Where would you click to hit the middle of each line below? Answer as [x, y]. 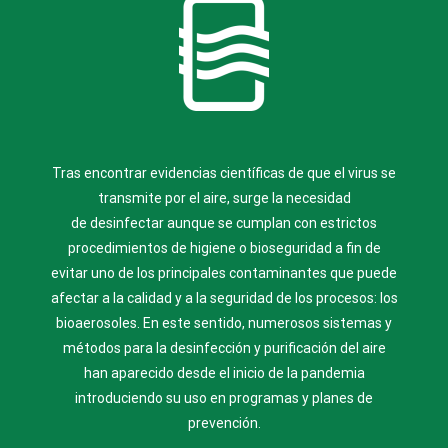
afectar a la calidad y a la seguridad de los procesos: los [224, 298]
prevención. [224, 423]
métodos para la [116, 348]
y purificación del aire [318, 348]
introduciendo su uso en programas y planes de [224, 398]
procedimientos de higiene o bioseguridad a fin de [224, 248]
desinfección [210, 348]
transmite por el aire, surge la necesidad [224, 198]
